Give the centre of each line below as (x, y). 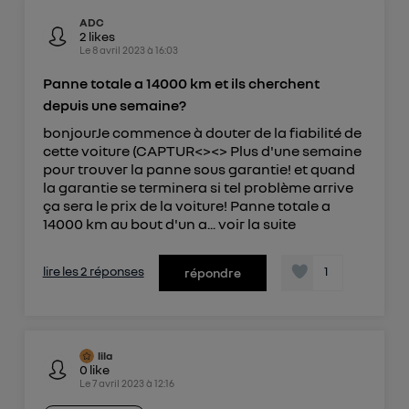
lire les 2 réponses (93, 271)
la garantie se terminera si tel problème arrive (198, 188)
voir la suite (257, 224)
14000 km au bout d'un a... (130, 224)
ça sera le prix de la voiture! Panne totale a (186, 206)
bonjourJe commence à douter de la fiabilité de (202, 133)
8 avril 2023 (118, 50)
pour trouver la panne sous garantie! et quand (199, 169)
